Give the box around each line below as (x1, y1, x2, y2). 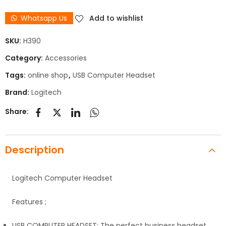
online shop (28, 70, 68, 80)
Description (5, 142, 64, 157)
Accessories (45, 52, 87, 63)
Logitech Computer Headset (12, 173, 112, 183)
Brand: (5, 87, 31, 97)
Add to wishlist (89, 13, 144, 23)
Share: (5, 106, 29, 117)
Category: (5, 52, 44, 63)
